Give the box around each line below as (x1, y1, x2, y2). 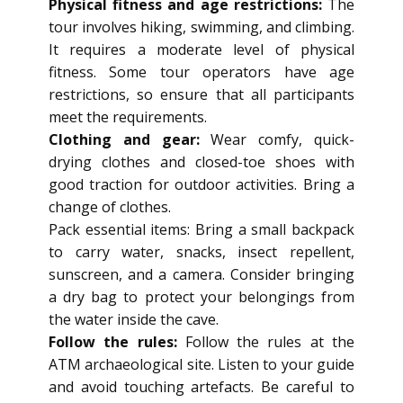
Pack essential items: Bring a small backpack (49, 219, 354, 239)
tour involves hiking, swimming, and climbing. (49, 17, 354, 37)
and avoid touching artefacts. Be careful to (49, 377, 354, 397)
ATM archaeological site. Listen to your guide (49, 354, 354, 374)
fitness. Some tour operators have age (49, 62, 354, 82)
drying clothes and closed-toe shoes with (49, 152, 354, 172)
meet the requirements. (49, 107, 207, 127)
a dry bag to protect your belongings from (49, 287, 354, 307)
